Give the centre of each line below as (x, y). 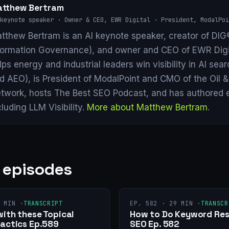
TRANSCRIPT (43, 204)
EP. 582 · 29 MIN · (165, 204)
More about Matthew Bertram (147, 107)
